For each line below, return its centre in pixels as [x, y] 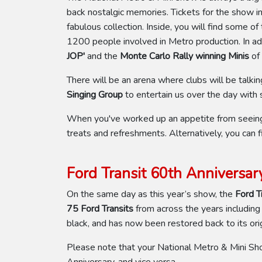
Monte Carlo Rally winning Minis [185, 56]
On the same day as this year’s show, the [151, 194]
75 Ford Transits [100, 209]
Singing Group [95, 95]
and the [102, 56]
